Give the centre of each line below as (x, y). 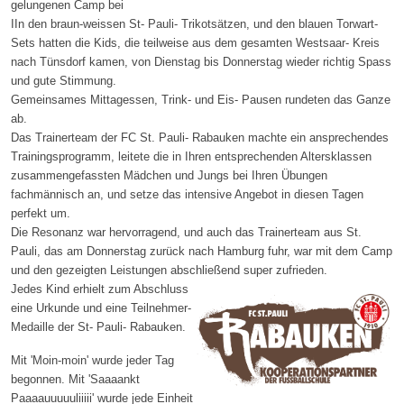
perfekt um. (41, 213)
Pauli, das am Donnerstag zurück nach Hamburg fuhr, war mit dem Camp (202, 251)
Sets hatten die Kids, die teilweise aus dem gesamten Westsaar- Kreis (195, 42)
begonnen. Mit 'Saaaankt (75, 379)
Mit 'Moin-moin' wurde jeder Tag (92, 360)
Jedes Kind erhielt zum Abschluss (100, 289)
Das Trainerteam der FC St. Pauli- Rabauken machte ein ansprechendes (200, 137)
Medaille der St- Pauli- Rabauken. (98, 326)
